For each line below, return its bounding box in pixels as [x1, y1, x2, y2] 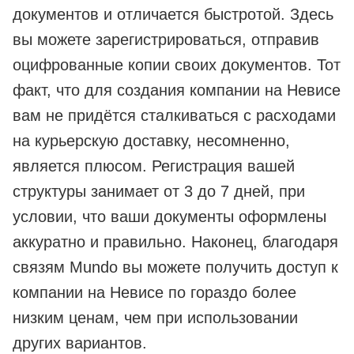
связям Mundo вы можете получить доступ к [13, 258, 338, 277]
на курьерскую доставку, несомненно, [13, 132, 290, 150]
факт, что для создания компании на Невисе [13, 81, 341, 100]
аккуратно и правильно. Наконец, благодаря [13, 233, 338, 251]
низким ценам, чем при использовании [13, 309, 298, 327]
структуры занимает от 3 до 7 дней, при [13, 183, 305, 201]
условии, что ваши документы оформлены [13, 208, 326, 226]
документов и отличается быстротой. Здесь [13, 6, 333, 24]
